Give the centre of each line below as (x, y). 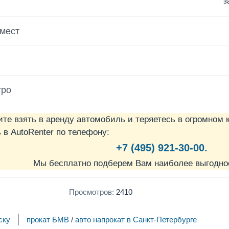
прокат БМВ (48, 219)
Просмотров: (91, 192)
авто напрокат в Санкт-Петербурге (136, 219)
